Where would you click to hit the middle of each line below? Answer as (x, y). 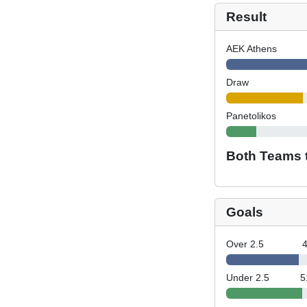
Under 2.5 (247, 278)
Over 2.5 (245, 244)
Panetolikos (251, 116)
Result (246, 17)
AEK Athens (251, 49)
